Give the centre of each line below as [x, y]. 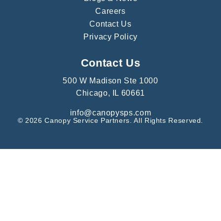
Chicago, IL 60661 [110, 93]
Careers [110, 11]
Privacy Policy [110, 37]
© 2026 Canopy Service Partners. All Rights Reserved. [110, 121]
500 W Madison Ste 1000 [110, 81]
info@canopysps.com [110, 113]
